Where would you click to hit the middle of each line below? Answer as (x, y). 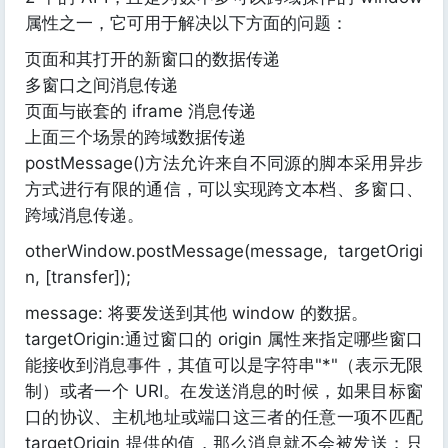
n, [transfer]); (78, 277)
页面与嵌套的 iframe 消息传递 (140, 111)
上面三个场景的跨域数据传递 (135, 137)
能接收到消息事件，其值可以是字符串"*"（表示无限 (224, 365)
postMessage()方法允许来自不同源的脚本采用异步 (224, 163)
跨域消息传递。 (84, 215)
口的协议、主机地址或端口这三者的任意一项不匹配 (224, 417)
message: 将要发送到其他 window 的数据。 (196, 313)
